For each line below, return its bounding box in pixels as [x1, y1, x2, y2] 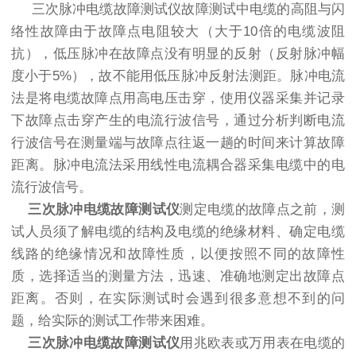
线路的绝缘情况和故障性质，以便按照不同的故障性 [11, 246, 345, 261]
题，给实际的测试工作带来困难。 [11, 312, 214, 328]
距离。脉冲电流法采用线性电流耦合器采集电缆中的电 [11, 157, 345, 172]
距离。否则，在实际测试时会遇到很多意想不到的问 [11, 290, 345, 306]
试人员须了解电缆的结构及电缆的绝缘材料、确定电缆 [11, 223, 345, 239]
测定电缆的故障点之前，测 [180, 201, 346, 217]
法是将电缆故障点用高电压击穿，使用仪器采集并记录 [11, 90, 345, 106]
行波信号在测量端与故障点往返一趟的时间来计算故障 [11, 134, 345, 150]
